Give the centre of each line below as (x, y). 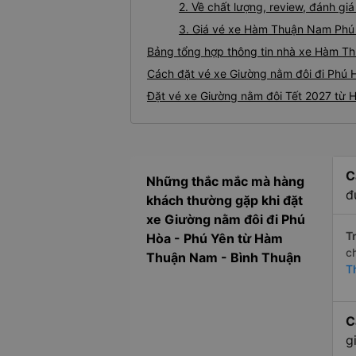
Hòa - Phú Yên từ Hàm (215, 239)
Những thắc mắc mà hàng (225, 182)
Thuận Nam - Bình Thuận (224, 258)
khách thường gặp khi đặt (224, 201)
